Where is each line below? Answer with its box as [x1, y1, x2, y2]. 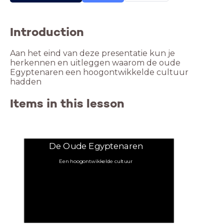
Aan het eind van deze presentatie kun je [10, 48, 175, 58]
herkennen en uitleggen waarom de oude [10, 58, 180, 68]
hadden [10, 77, 41, 87]
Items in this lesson [10, 96, 124, 111]
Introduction [10, 24, 84, 39]
